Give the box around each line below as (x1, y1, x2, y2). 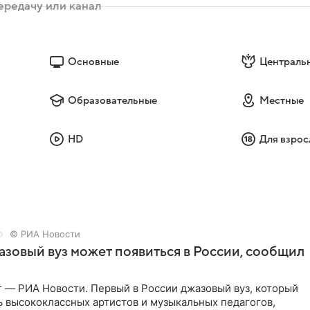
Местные (259, 95, 304, 107)
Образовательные (68, 95, 158, 107)
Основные (68, 56, 120, 68)
